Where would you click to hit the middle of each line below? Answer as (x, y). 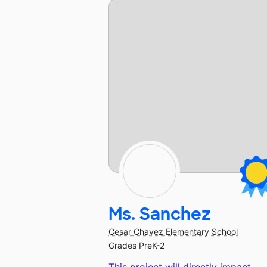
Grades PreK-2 (136, 246)
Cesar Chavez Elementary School (173, 232)
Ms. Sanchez (160, 215)
